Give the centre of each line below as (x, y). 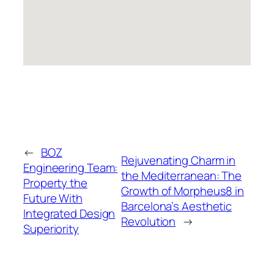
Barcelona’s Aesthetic (177, 206)
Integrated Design (69, 214)
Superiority (51, 229)
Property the (55, 183)
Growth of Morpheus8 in (183, 191)
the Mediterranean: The (182, 175)
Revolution (149, 221)
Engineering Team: (71, 168)
